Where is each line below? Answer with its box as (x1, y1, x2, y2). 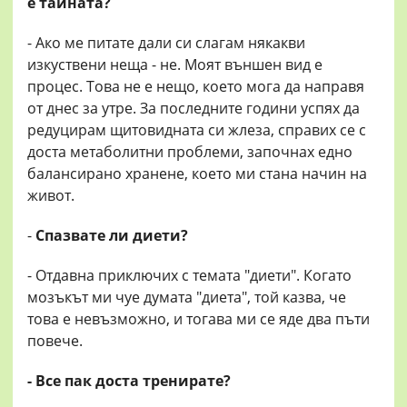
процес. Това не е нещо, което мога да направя (27, 76, 364, 97)
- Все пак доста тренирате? (27, 371, 231, 392)
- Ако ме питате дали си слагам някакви (27, 33, 305, 54)
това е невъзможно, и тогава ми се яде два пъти (27, 309, 370, 330)
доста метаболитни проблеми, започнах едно (27, 142, 352, 163)
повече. (27, 331, 83, 352)
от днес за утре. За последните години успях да (27, 98, 360, 119)
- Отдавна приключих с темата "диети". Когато (27, 265, 352, 286)
